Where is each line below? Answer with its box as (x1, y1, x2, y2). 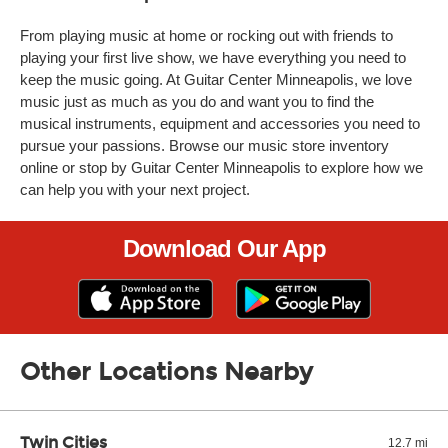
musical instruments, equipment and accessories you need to (20, 115, 420, 132)
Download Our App (122, 235, 326, 262)
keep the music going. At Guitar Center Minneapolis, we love (20, 71, 412, 88)
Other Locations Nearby (20, 358, 313, 386)
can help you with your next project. (20, 181, 250, 198)
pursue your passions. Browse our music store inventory (20, 137, 389, 154)
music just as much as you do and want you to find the (20, 93, 374, 110)
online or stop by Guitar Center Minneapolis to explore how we (20, 159, 423, 176)
